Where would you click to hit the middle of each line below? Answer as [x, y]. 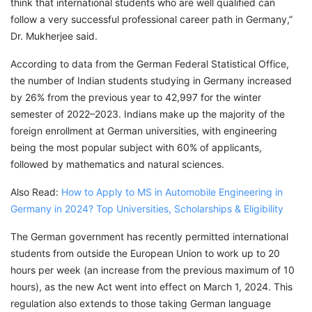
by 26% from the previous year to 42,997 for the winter [136, 97]
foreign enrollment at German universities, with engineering [144, 131]
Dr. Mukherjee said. [54, 36]
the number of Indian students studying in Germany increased [151, 81]
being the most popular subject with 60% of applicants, [136, 148]
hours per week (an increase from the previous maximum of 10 [153, 270]
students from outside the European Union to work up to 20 [145, 253]
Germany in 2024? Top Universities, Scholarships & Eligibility [147, 209]
